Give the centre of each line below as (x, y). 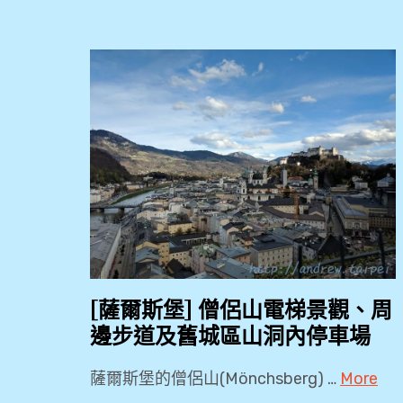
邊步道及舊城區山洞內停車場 (230, 336)
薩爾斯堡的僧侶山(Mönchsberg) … (215, 378)
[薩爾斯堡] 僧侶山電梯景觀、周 (241, 309)
